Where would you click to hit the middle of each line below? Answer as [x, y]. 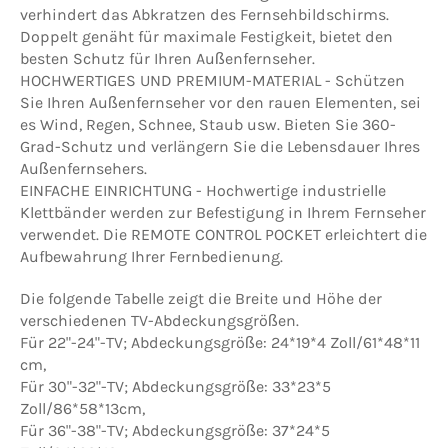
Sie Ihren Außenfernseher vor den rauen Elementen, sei [220, 102]
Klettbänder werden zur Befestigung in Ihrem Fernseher [223, 212]
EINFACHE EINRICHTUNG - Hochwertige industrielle [203, 190]
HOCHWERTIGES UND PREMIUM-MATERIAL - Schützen [212, 80]
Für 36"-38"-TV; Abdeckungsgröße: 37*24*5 [175, 430]
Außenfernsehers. [83, 168]
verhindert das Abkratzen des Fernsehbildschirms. [204, 14]
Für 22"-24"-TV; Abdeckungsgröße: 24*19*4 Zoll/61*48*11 [220, 342]
